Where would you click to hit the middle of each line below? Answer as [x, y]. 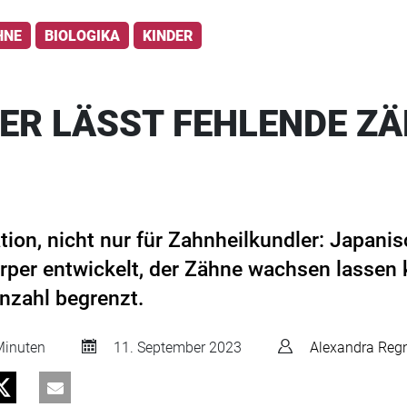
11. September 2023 [176, 348]
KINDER [168, 35]
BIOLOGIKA [82, 35]
